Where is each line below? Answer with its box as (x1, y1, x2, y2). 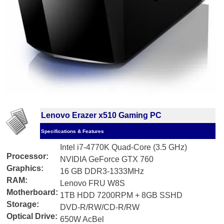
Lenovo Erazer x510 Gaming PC (41, 110, 161, 119)
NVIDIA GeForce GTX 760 (60, 154, 153, 163)
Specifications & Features (41, 128, 104, 134)
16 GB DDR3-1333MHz (60, 166, 144, 175)
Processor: (6, 151, 48, 160)
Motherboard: (6, 187, 58, 196)
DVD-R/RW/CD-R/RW (60, 202, 139, 211)
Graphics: (6, 163, 43, 172)
